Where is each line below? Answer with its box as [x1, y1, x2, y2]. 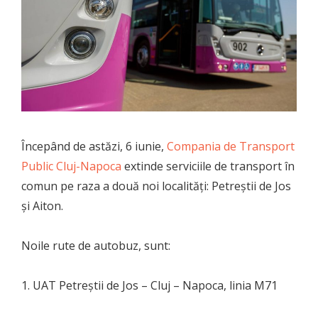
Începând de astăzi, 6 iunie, [21, 138, 167, 154]
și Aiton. [21, 197, 63, 214]
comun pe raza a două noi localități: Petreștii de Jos [21, 177, 291, 194]
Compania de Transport [167, 138, 295, 154]
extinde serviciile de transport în [121, 158, 295, 174]
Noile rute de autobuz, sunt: [21, 237, 170, 253]
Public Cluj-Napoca [21, 158, 121, 174]
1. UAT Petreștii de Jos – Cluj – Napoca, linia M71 [21, 277, 278, 293]
